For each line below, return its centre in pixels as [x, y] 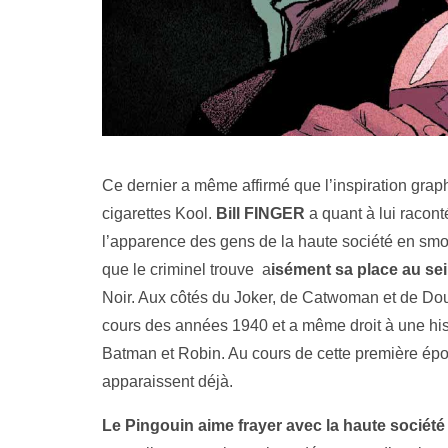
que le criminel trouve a [186, 269]
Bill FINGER [260, 213]
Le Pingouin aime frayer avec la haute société [273, 425]
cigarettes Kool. [159, 213]
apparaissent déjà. [167, 381]
